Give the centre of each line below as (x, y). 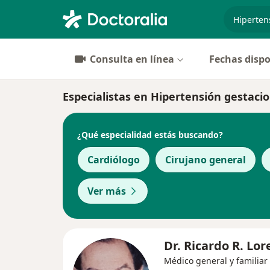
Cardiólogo (114, 160)
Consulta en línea (132, 59)
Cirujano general (206, 160)
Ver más (107, 191)
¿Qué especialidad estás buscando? (150, 134)
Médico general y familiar (216, 261)
